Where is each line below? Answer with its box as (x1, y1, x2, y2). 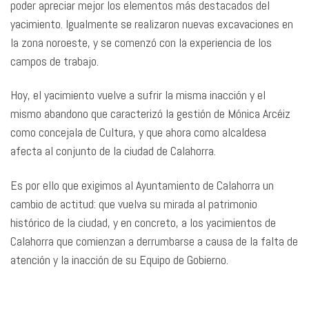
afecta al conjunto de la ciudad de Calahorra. (10, 143, 219, 159)
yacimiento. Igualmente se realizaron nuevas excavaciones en (10, 15, 293, 32)
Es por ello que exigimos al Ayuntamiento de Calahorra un (10, 177, 274, 193)
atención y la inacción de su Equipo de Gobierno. (10, 251, 228, 268)
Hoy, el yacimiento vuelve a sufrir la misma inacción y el (10, 87, 266, 103)
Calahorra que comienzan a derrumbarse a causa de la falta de (10, 232, 298, 249)
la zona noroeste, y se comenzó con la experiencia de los (10, 34, 272, 50)
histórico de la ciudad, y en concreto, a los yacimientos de (10, 214, 276, 230)
